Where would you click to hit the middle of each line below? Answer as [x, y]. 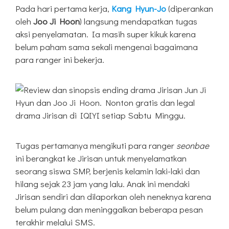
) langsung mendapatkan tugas [139, 21]
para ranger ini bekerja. [60, 60]
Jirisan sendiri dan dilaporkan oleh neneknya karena [113, 197]
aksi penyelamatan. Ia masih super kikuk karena [106, 34]
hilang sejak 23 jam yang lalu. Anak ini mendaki [102, 184]
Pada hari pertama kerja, [63, 9]
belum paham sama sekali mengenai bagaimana [107, 47]
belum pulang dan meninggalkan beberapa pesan [109, 210]
